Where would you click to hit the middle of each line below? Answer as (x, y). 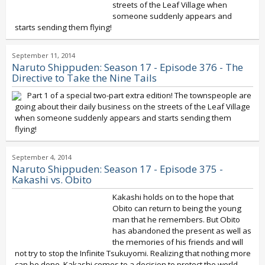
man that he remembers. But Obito (176, 219)
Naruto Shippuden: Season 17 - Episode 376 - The (127, 67)
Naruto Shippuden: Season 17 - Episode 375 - (117, 169)
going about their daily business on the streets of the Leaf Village (132, 106)
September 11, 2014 (43, 55)
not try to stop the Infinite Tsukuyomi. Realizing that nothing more (133, 253)
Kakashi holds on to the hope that (173, 197)
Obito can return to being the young (177, 208)
